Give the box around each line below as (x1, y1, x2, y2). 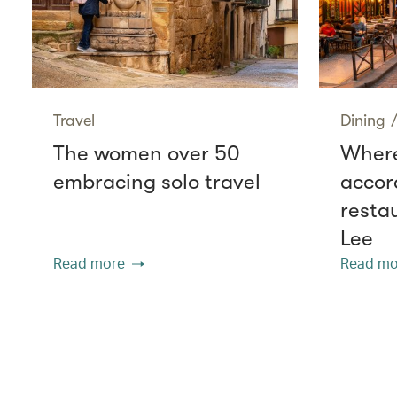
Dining (340, 111, 385, 129)
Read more (53, 253, 125, 272)
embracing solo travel (53, 168, 261, 194)
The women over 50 (53, 140, 240, 166)
